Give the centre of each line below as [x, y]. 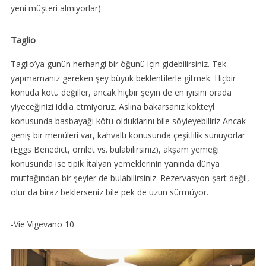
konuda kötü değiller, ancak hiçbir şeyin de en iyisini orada [121, 93]
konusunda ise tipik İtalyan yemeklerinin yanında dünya [115, 164]
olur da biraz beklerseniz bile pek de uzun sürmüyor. [109, 192]
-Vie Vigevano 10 [42, 224]
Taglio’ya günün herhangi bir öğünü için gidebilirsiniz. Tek [118, 64]
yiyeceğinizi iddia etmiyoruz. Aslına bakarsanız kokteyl [112, 107]
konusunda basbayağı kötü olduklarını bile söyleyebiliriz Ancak [128, 121]
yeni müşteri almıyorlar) [56, 8]
